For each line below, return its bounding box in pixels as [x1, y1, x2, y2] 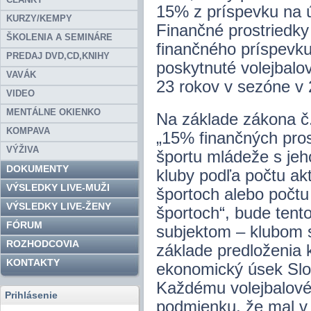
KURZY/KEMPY [6, 13, 72, 24]
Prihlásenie [5, 289, 58, 301]
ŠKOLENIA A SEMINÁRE [6, 32, 112, 42]
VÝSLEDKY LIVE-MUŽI [6, 182, 110, 193]
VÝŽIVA [6, 144, 39, 155]
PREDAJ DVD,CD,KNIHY [6, 51, 110, 61]
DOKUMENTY [6, 163, 69, 174]
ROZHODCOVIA [6, 238, 79, 249]
